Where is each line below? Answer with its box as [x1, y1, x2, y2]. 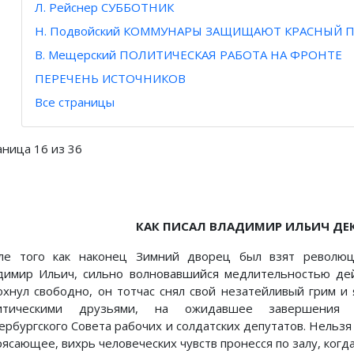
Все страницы [35, 94, 115, 111]
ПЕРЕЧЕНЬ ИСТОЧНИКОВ [35, 70, 186, 87]
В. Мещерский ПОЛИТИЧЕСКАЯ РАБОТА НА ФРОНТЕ [35, 47, 342, 63]
